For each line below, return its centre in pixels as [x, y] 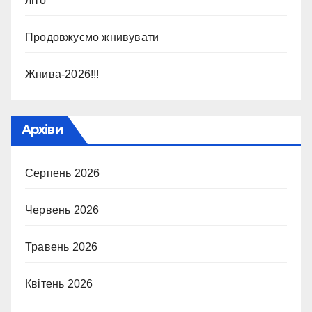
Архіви [42, 130]
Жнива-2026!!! [62, 74]
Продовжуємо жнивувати [92, 37]
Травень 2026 [62, 247]
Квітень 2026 [59, 284]
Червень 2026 [62, 210]
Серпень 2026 [63, 173]
